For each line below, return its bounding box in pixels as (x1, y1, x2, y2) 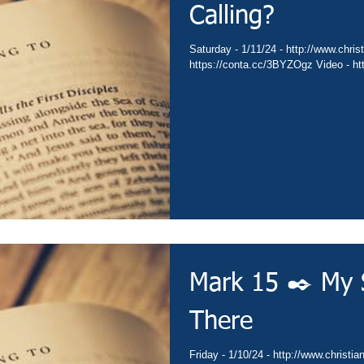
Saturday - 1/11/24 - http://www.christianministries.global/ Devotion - (189, 42, 286, 55)
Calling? (189, 3, 275, 29)
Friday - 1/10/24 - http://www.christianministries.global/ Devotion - (189, 348, 273, 361)
